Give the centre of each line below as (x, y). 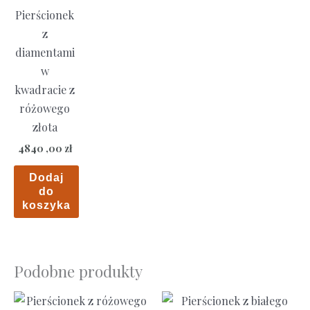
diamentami (45, 53)
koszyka (46, 205)
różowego (45, 109)
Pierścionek (45, 15)
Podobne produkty (78, 271)
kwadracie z (45, 90)
